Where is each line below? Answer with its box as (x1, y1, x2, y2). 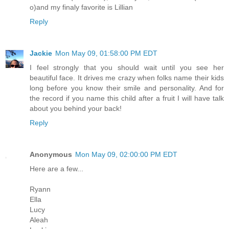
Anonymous (30, 150, 72, 158)
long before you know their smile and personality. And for (30, 83, 224, 92)
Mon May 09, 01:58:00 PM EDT (55, 49, 157, 57)
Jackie (30, 49, 52, 57)
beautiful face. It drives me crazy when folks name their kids (30, 73, 224, 82)
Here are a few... (30, 164, 83, 173)
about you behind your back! (30, 104, 122, 112)
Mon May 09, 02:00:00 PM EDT (75, 150, 177, 158)
